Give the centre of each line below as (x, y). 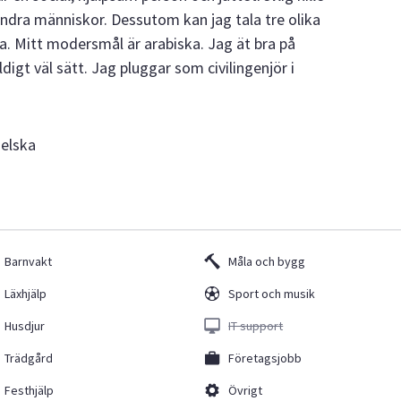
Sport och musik (272, 294)
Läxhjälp (25, 294)
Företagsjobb (265, 358)
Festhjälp (29, 390)
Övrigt (246, 390)
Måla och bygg (267, 261)
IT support (256, 326)
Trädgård (28, 358)
